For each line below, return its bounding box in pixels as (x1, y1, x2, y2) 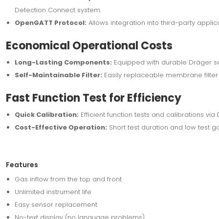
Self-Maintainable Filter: (14, 70, 102, 80)
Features (5, 159, 38, 170)
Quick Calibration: (14, 109, 79, 119)
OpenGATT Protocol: (14, 18, 87, 27)
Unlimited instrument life (14, 187, 91, 197)
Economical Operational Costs (5, 38, 173, 53)
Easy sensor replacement (14, 199, 97, 209)
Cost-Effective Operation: (14, 122, 107, 132)
